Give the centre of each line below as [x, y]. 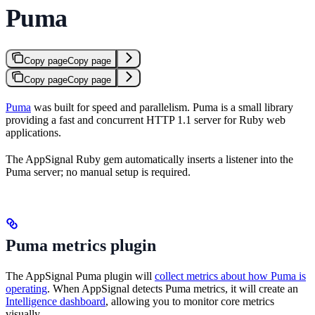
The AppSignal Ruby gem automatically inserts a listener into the [149, 159]
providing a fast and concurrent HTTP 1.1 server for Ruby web [146, 120]
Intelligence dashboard [56, 301]
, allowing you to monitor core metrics [190, 301]
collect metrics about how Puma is [230, 276]
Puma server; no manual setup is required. [98, 172]
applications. [33, 132]
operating [26, 288]
